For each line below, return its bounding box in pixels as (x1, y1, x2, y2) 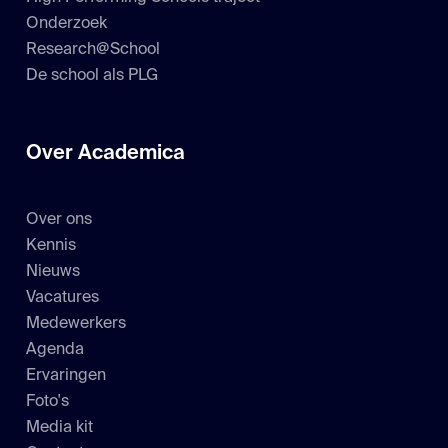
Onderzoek (26, 15, 107, 32)
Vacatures (26, 289, 99, 306)
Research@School (26, 41, 160, 58)
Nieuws (26, 263, 80, 280)
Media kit (26, 419, 93, 436)
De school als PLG (26, 67, 158, 84)
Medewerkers (26, 315, 126, 332)
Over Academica (26, 143, 185, 164)
